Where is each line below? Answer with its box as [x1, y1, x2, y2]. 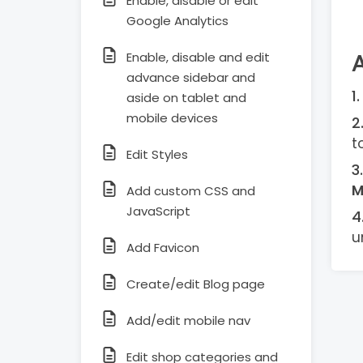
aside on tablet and [126, 89, 246, 106]
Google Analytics [126, 12, 228, 29]
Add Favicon [126, 239, 199, 256]
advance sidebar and [126, 69, 255, 86]
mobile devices [126, 109, 218, 126]
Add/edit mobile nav [126, 312, 250, 329]
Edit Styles [126, 146, 188, 163]
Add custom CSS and [126, 182, 255, 199]
